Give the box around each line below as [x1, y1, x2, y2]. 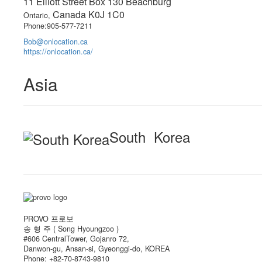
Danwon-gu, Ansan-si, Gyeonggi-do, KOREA [23, 243, 170, 254]
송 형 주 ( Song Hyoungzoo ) [23, 223, 119, 234]
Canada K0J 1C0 [53, 8, 125, 22]
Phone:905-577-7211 [23, 20, 92, 32]
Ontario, [23, 10, 53, 21]
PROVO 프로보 [23, 213, 74, 224]
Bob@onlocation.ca [23, 36, 88, 47]
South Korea [109, 126, 190, 147]
